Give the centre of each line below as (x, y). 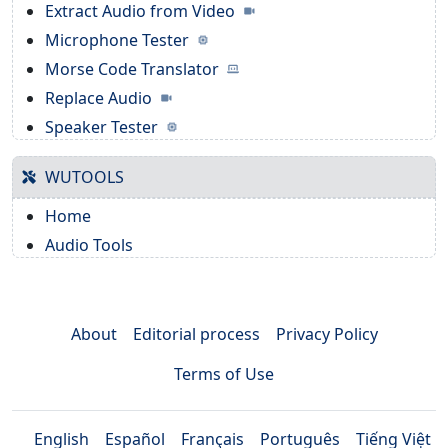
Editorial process (196, 333)
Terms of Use (224, 373)
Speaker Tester (103, 126)
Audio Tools (89, 244)
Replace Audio (100, 97)
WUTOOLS (84, 176)
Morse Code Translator (134, 68)
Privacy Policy (326, 333)
